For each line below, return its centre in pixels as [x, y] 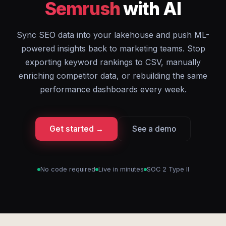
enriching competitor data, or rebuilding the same [113, 76]
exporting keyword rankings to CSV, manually [113, 62]
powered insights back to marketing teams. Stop [113, 48]
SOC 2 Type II [168, 169]
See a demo [154, 129]
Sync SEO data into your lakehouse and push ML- [113, 35]
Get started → [76, 129]
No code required [68, 169]
